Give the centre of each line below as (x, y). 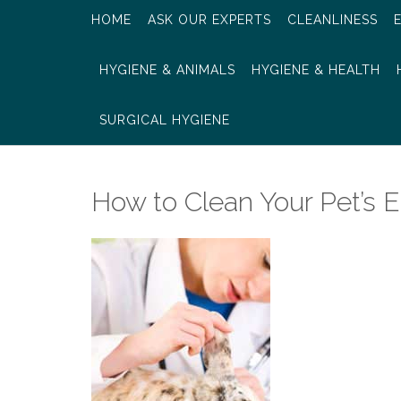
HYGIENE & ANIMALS (167, 70)
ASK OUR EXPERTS (209, 20)
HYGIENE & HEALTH (316, 70)
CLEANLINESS (333, 20)
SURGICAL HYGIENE (165, 120)
